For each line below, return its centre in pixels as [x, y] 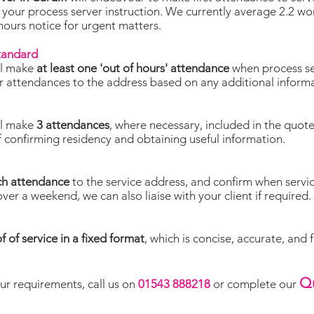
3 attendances [73, 125]
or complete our [255, 284]
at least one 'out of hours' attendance [133, 68]
